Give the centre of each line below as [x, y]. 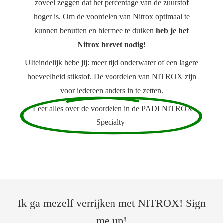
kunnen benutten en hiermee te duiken [94, 31]
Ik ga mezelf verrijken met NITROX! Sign [111, 203]
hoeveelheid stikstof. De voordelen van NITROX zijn [111, 76]
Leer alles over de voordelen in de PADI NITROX [111, 108]
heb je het [171, 31]
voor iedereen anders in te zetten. [111, 90]
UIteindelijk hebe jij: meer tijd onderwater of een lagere [111, 62]
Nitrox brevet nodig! [111, 45]
